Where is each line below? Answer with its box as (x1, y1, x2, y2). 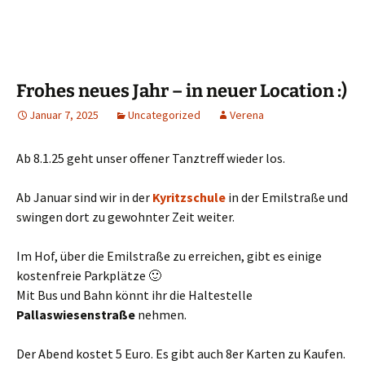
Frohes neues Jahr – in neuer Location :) (16, 80, 347, 102)
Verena (230, 108, 264, 122)
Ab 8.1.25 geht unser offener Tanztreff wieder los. (16, 150, 285, 166)
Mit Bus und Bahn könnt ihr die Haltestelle (16, 287, 253, 303)
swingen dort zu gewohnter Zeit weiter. (16, 209, 235, 225)
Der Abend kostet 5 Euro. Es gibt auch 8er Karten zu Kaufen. (16, 345, 345, 362)
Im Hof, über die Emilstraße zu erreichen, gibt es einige (16, 248, 322, 264)
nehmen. (135, 306, 187, 323)
